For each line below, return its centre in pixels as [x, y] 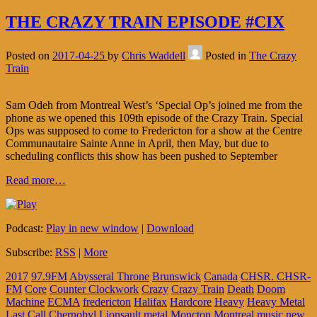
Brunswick [177, 277]
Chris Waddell [154, 56]
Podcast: [26, 229]
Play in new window [92, 229]
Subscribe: [30, 253]
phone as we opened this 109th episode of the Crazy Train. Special [154, 118]
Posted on [29, 56]
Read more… [36, 180]
